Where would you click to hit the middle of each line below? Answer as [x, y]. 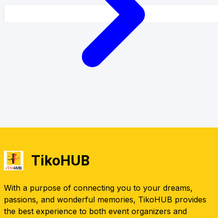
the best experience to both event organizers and [95, 211]
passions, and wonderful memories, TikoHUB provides [105, 200]
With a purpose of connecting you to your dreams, [98, 188]
